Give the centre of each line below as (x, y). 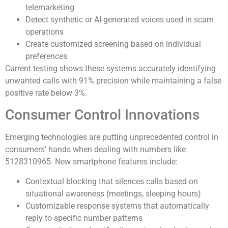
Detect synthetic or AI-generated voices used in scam (120, 19)
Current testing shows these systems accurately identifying (110, 68)
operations (45, 32)
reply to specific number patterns (84, 218)
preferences (46, 56)
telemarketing (50, 7)
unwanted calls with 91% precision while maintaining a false (113, 80)
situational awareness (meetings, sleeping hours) (113, 193)
